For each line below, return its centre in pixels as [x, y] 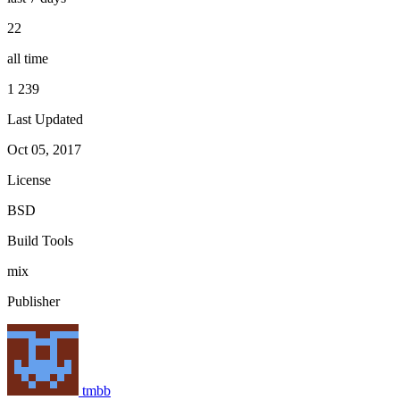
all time [28, 58]
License [29, 179]
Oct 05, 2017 [44, 149]
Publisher [33, 301]
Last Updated [45, 119]
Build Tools [40, 240]
